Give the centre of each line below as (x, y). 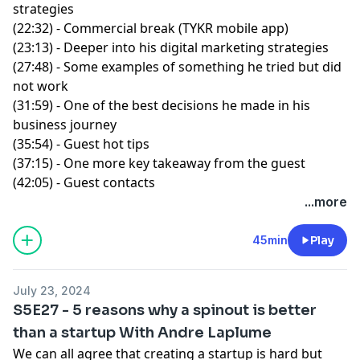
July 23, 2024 (52, 290)
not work (41, 86)
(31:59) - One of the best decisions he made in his (162, 105)
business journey (65, 124)
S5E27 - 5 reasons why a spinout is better (165, 310)
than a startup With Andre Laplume (142, 332)
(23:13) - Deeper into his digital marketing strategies (171, 47)
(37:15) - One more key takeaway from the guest (159, 163)
